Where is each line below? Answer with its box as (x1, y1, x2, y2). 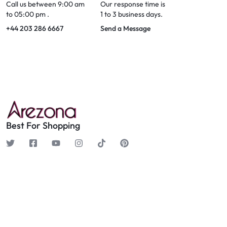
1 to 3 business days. (100, 10, 163, 19)
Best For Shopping (6, 120, 80, 132)
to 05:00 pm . (6, 10, 49, 19)
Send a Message (100, 24, 151, 33)
